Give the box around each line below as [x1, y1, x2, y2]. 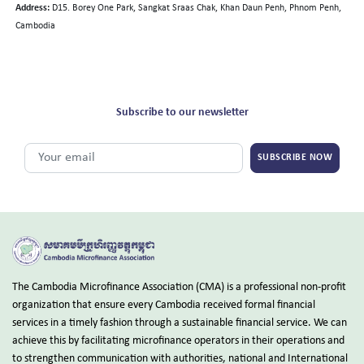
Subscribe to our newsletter [115, 106, 249, 119]
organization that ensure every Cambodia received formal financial [12, 298, 315, 311]
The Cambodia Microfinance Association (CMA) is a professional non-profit [12, 280, 346, 293]
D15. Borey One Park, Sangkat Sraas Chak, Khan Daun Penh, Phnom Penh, [52, 3, 341, 13]
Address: [15, 3, 50, 13]
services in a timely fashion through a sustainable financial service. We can [12, 316, 347, 329]
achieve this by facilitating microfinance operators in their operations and [12, 334, 344, 347]
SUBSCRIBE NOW [257, 153, 332, 163]
